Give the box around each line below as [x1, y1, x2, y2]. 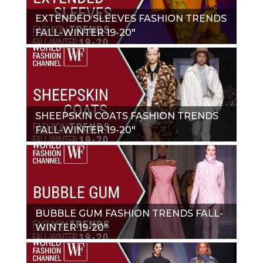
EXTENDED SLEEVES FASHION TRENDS [35, 12, 227, 24]
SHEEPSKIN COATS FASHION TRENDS [35, 110, 218, 122]
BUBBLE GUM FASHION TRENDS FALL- [35, 207, 223, 219]
